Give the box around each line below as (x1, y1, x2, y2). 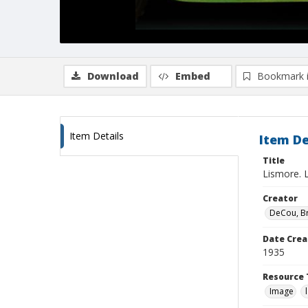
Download (87, 69, 139, 82)
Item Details (69, 129, 124, 142)
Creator (263, 192, 298, 204)
